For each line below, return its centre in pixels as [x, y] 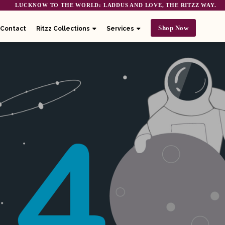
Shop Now [173, 28]
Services [120, 28]
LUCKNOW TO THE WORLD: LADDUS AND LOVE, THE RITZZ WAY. [116, 5]
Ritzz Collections [63, 28]
